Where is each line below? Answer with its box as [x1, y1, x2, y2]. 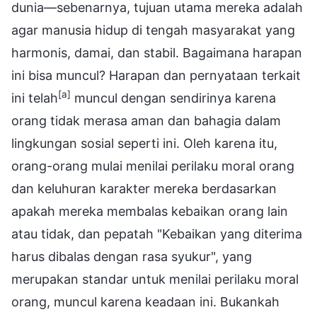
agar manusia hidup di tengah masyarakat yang [11, 22, 295, 38]
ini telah [11, 90, 58, 105]
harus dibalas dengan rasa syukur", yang [11, 248, 252, 264]
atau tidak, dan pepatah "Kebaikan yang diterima [11, 226, 302, 241]
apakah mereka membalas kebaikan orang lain [11, 203, 288, 219]
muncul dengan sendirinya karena [71, 90, 276, 105]
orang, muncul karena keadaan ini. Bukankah [11, 294, 279, 309]
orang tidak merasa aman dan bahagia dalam [11, 113, 281, 128]
